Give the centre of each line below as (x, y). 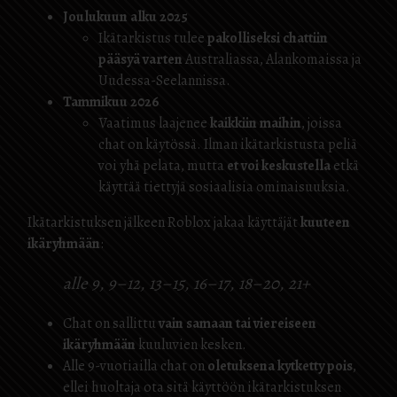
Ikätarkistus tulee (153, 38)
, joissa (322, 123)
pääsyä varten (140, 59)
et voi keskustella (279, 166)
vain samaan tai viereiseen (237, 323)
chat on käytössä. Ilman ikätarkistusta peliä (228, 144)
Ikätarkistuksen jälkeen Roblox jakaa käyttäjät (164, 222)
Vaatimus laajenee (154, 123)
